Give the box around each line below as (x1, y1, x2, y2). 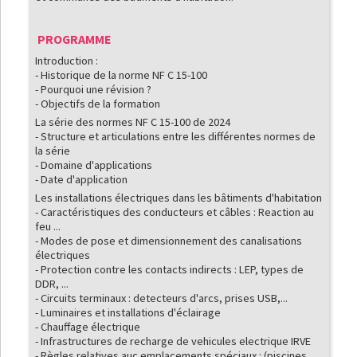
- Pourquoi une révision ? (34, 82, 154, 97)
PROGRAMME (37, 31, 112, 48)
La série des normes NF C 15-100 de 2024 (34, 115, 230, 130)
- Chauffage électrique (34, 320, 140, 335)
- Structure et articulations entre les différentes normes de (34, 129, 316, 144)
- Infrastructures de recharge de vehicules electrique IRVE (34, 334, 311, 349)
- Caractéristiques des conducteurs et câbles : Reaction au (34, 205, 314, 220)
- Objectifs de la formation (34, 96, 160, 112)
